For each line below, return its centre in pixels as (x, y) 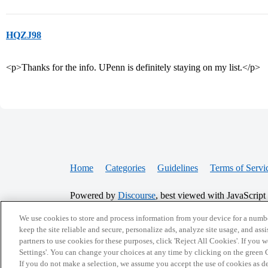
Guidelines (178, 168)
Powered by (94, 195)
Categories (125, 168)
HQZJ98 (24, 35)
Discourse (137, 195)
